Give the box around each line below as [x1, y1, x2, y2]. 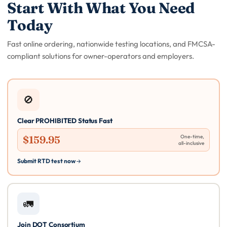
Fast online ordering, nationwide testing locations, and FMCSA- [7, 39, 216, 49]
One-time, [180, 133, 204, 140]
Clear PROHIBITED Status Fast [17, 116, 112, 125]
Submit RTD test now [17, 157, 76, 165]
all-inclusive [178, 139, 204, 146]
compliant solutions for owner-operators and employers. [7, 51, 195, 61]
